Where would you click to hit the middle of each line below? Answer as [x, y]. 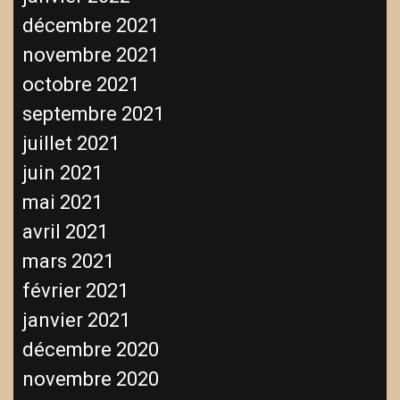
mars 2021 [68, 261]
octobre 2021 [81, 84]
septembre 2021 [93, 113]
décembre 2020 [91, 349]
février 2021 [75, 290]
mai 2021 [62, 202]
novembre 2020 [91, 379]
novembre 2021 [91, 54]
